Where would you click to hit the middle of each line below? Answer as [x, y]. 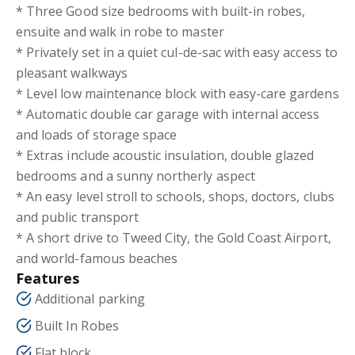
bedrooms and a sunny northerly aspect [136, 176]
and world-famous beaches [97, 258]
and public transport [78, 217]
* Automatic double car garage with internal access [168, 114]
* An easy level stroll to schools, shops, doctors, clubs [175, 197]
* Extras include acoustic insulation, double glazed [165, 155]
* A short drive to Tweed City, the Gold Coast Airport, [174, 238]
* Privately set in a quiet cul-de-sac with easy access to [177, 52]
